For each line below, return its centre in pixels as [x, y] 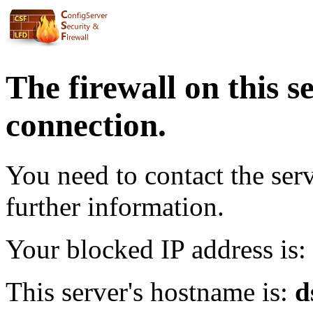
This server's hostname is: [150, 291]
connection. [86, 125]
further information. [115, 206]
